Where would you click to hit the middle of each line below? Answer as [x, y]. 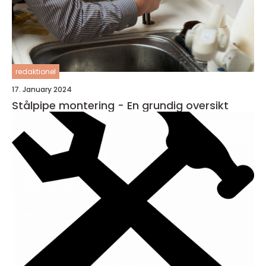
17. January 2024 [42, 89]
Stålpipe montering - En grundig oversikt [120, 105]
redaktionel [36, 71]
